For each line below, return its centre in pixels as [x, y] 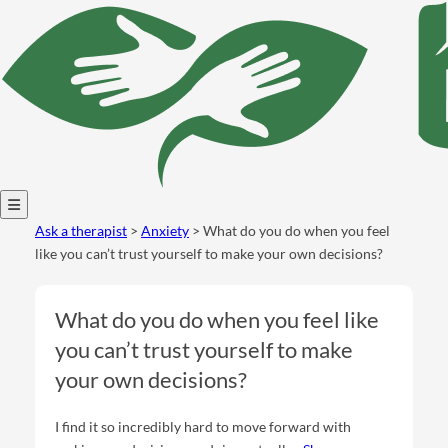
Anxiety [165, 230]
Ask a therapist [81, 230]
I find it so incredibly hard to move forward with [203, 426]
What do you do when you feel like [217, 319]
